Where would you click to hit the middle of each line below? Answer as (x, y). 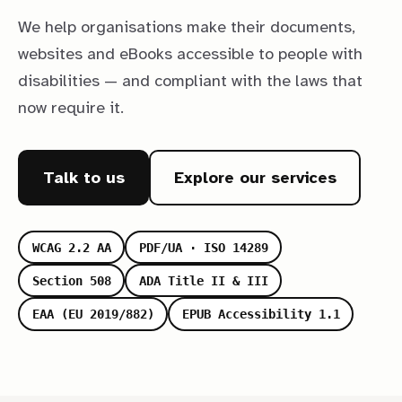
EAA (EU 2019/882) (93, 315)
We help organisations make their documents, (187, 27)
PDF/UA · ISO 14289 (203, 247)
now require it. (71, 108)
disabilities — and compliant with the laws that (190, 81)
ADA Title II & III (203, 280)
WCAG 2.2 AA (71, 247)
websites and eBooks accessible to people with (190, 54)
